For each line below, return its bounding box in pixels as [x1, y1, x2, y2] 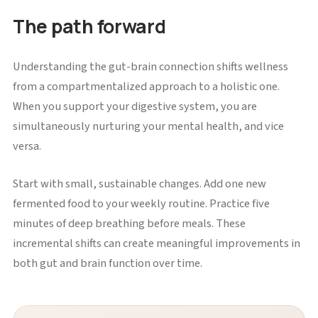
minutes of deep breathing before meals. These [12, 215, 246, 233]
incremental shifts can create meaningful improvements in [12, 235, 300, 253]
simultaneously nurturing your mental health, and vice [12, 117, 284, 135]
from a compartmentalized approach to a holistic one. [12, 77, 280, 95]
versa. [12, 137, 41, 155]
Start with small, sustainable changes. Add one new [12, 175, 266, 193]
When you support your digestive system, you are [12, 97, 257, 115]
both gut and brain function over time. [12, 255, 202, 273]
